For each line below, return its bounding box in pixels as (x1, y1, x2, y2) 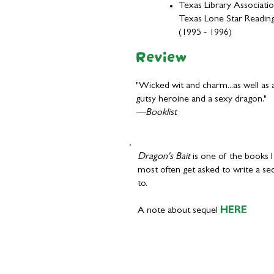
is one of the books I (190, 152, 273, 162)
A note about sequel (138, 206, 220, 216)
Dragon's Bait (138, 152, 190, 162)
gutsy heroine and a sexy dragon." (136, 95, 269, 105)
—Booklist (136, 108, 177, 118)
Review (136, 43, 187, 66)
